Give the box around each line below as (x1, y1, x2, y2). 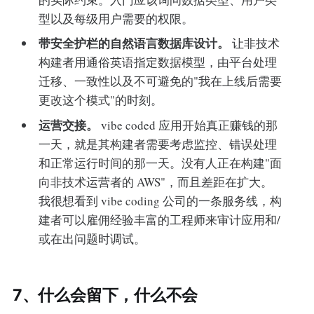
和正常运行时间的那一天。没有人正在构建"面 (39, 154, 282, 171)
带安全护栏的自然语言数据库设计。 (39, 34, 230, 53)
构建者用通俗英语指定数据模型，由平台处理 (39, 54, 278, 71)
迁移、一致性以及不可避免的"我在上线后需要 (39, 73, 282, 90)
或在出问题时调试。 (39, 230, 146, 247)
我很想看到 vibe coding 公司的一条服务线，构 (39, 192, 282, 209)
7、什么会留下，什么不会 (12, 285, 198, 306)
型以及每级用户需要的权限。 (39, 10, 194, 27)
